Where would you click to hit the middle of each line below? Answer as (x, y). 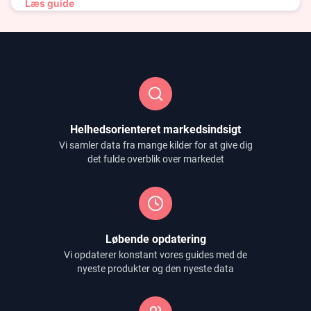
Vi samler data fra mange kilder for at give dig (155, 145)
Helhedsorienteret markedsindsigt (155, 129)
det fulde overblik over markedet (155, 159)
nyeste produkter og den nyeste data (155, 269)
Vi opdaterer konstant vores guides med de (155, 255)
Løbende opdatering (155, 239)
